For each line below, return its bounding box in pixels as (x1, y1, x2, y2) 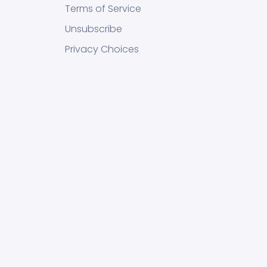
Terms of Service (65, 1, 141, 15)
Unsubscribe (65, 21, 122, 36)
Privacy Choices (65, 42, 139, 56)
